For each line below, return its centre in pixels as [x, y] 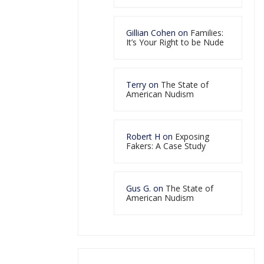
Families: [207, 32]
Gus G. [138, 188]
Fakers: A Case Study [166, 146]
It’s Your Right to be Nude [175, 42]
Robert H [143, 136]
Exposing [192, 136]
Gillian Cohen [151, 32]
